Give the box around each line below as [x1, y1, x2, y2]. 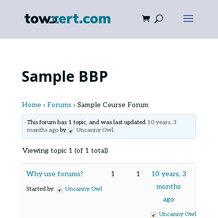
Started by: [26, 185, 56, 193]
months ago [27, 127, 59, 134]
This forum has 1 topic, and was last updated [27, 119, 147, 126]
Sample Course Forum [77, 101, 148, 109]
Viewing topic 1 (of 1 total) [22, 146, 108, 155]
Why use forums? [26, 170, 83, 178]
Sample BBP [21, 66, 108, 86]
